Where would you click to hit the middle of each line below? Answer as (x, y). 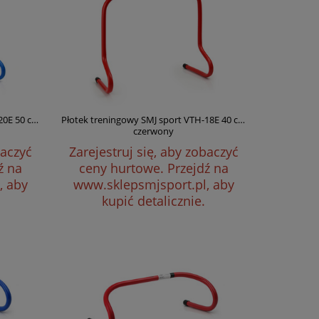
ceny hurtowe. (123, 168)
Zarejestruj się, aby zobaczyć (153, 152)
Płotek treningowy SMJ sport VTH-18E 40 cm (153, 120)
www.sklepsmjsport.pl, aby (153, 184)
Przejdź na (198, 168)
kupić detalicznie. (154, 201)
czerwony (154, 131)
